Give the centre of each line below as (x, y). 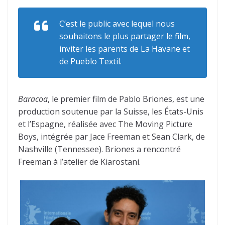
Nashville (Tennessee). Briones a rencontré (99, 149)
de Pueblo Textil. (90, 61)
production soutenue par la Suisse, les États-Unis (111, 111)
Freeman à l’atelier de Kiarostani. (79, 162)
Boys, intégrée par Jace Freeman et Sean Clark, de (111, 137)
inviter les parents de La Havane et (125, 49)
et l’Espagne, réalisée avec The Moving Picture (105, 124)
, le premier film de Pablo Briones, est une (126, 99)
